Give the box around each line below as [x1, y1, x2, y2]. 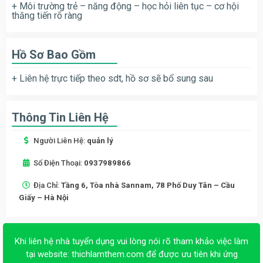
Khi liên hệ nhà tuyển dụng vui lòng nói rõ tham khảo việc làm [15, 235, 248, 247]
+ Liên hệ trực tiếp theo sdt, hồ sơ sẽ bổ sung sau [12, 72, 213, 84]
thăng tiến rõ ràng [12, 9, 82, 21]
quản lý [87, 136, 113, 145]
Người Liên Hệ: [33, 136, 87, 145]
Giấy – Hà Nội [19, 193, 69, 202]
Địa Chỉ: [33, 180, 61, 190]
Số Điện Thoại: [33, 158, 84, 167]
